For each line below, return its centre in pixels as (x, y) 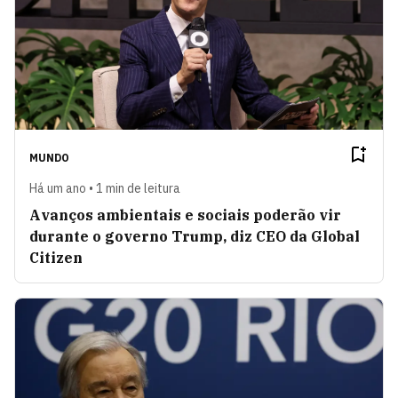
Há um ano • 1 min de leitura (105, 189)
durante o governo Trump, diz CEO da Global (195, 237)
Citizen (56, 258)
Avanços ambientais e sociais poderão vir (185, 215)
